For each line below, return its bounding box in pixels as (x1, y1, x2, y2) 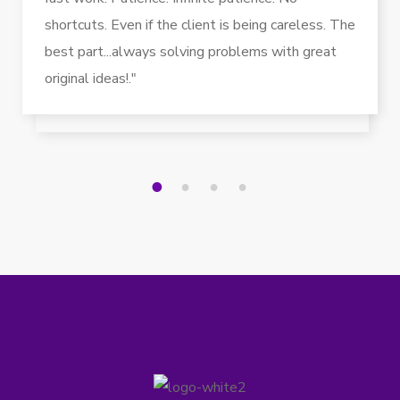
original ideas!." (45, 69, 137, 89)
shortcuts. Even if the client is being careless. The (45, 15, 355, 36)
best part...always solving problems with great (45, 42, 337, 62)
